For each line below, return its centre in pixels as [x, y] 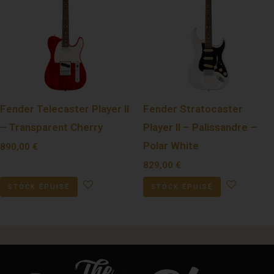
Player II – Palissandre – [200, 127]
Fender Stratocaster [193, 109]
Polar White [171, 145]
